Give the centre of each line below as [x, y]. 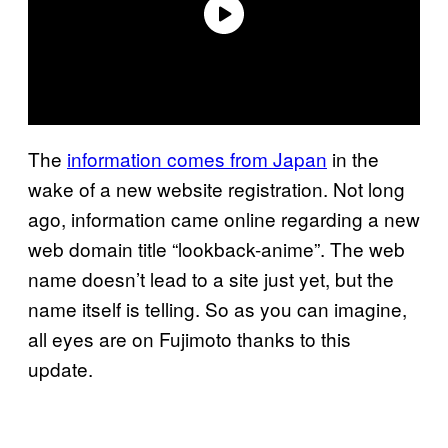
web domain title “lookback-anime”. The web [216, 248]
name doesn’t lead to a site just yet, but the [211, 278]
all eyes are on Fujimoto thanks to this [189, 338]
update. [60, 368]
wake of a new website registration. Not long [216, 188]
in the [353, 158]
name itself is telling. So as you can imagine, [217, 308]
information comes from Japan [197, 158]
